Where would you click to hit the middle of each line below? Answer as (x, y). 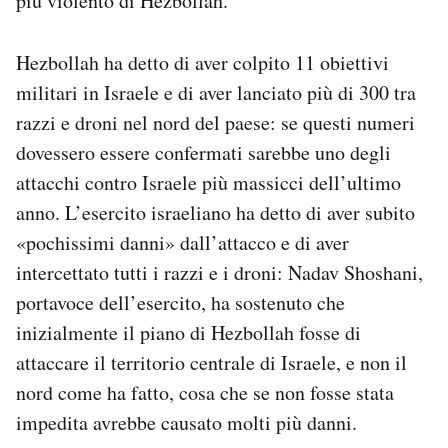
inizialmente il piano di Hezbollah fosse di (188, 333)
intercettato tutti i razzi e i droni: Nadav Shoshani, (219, 273)
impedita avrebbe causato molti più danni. (186, 423)
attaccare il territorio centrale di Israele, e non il (211, 363)
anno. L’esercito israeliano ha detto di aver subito (215, 213)
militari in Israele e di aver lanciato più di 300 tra (216, 93)
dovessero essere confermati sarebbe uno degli (203, 153)
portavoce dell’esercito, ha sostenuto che (180, 303)
